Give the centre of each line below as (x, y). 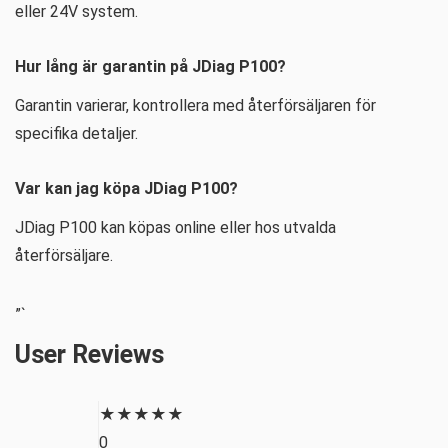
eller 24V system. (76, 11)
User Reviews (89, 354)
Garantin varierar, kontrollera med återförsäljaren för (195, 105)
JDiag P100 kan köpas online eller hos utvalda (175, 227)
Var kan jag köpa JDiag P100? (126, 188)
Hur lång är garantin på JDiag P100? (150, 66)
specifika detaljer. (76, 133)
